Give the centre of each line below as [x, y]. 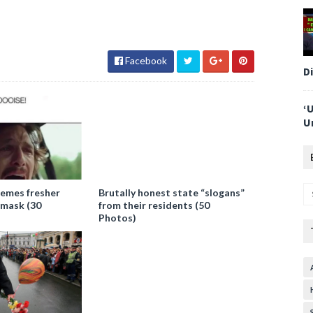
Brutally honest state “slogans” [172, 192]
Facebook [145, 60]
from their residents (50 [154, 205]
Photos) [118, 217]
